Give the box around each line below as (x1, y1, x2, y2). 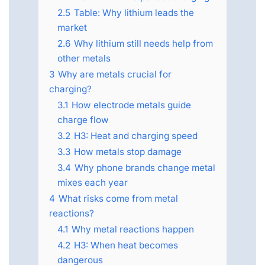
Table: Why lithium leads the (74, 7, 194, 19)
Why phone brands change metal (75, 162, 215, 174)
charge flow (57, 114, 109, 126)
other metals (57, 53, 111, 64)
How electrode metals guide (72, 99, 191, 111)
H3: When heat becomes (74, 240, 178, 251)
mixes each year (57, 177, 128, 189)
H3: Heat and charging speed (74, 130, 198, 142)
